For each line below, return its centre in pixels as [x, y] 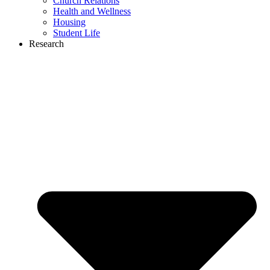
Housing [69, 22]
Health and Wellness [92, 11]
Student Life [77, 33]
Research [46, 44]
